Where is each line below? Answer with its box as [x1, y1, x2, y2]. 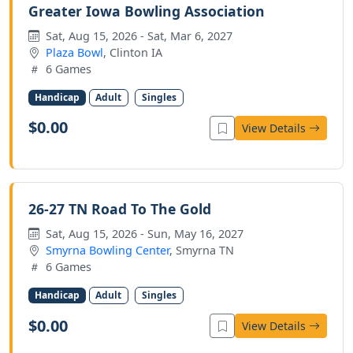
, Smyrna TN [169, 242, 234, 258]
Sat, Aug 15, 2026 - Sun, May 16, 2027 [43, 225, 243, 241]
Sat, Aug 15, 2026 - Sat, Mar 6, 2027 [43, 28, 232, 43]
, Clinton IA [103, 44, 162, 60]
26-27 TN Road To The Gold [28, 199, 211, 218]
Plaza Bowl [46, 44, 103, 60]
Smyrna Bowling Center [46, 242, 169, 258]
